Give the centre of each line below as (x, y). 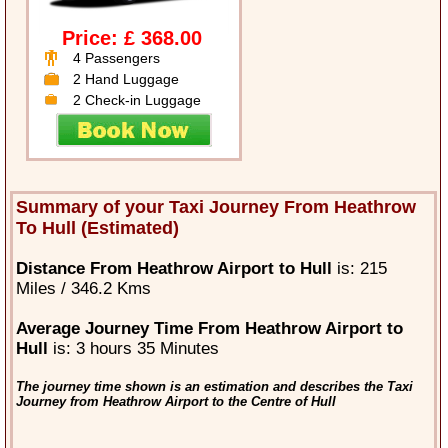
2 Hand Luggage (126, 79)
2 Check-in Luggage (137, 100)
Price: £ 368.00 (132, 38)
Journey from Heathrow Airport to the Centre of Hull (175, 402)
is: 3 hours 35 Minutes (133, 349)
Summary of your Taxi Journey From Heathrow (215, 207)
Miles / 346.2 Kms (83, 289)
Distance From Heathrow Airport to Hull (173, 269)
